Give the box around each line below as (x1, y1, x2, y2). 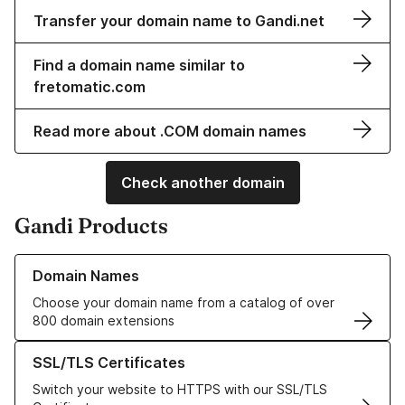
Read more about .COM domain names (33, 122, 306, 141)
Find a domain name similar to (33, 56, 245, 75)
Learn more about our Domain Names (14, 255, 238, 271)
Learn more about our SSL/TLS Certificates (14, 342, 276, 358)
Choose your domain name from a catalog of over (33, 295, 334, 311)
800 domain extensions (33, 313, 174, 329)
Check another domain (120, 174, 285, 193)
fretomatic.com (33, 78, 146, 97)
